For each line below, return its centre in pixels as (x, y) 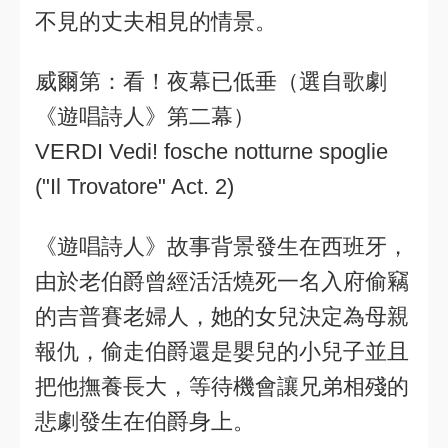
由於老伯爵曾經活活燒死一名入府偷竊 (222, 281)
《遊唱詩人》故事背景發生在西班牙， (222, 246)
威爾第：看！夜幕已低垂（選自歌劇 (211, 81)
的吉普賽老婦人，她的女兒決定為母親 (222, 316)
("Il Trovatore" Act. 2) (134, 186)
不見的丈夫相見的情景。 (156, 21)
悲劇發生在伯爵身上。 (145, 421)
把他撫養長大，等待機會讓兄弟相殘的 (222, 386)
